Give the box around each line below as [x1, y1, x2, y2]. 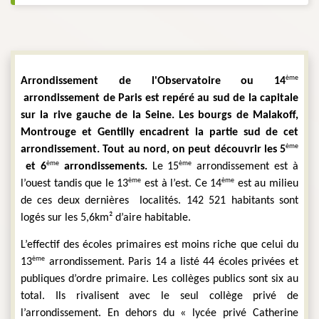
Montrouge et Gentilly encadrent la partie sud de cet [21, 127, 298, 139]
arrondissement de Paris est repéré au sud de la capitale [23, 93, 299, 105]
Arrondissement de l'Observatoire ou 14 [21, 75, 286, 88]
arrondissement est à [192, 161, 298, 173]
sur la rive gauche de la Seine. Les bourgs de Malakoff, [21, 110, 298, 122]
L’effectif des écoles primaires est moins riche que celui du [21, 239, 298, 251]
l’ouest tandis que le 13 [21, 178, 129, 190]
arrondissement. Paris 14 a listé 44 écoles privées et [45, 256, 298, 268]
